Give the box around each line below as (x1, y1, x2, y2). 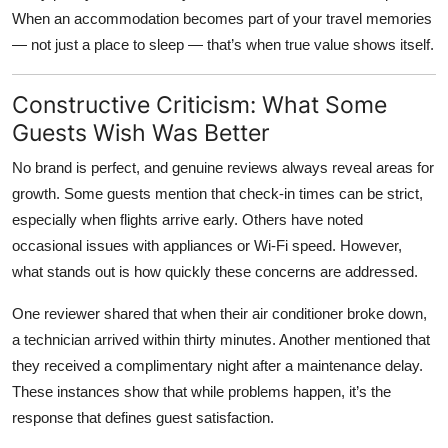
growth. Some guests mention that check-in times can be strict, (12, 185, 423, 203)
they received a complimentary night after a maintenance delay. (12, 357, 423, 375)
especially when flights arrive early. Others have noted (12, 211, 363, 229)
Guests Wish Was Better (12, 118, 270, 148)
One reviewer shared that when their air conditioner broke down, (12, 305, 427, 323)
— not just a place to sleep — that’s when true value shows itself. (12, 36, 434, 54)
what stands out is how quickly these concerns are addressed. (12, 263, 418, 281)
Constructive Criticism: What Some (12, 90, 387, 120)
